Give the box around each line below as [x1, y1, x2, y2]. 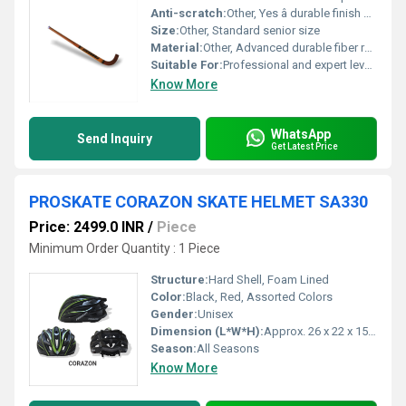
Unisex [198, 307, 233, 321]
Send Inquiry [77, 131, 152, 146]
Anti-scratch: [150, 6, 227, 20]
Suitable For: [150, 58, 223, 72]
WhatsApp [271, 126, 331, 141]
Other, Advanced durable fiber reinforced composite [203, 41, 364, 54]
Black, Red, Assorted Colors [186, 290, 333, 304]
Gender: [150, 307, 198, 321]
